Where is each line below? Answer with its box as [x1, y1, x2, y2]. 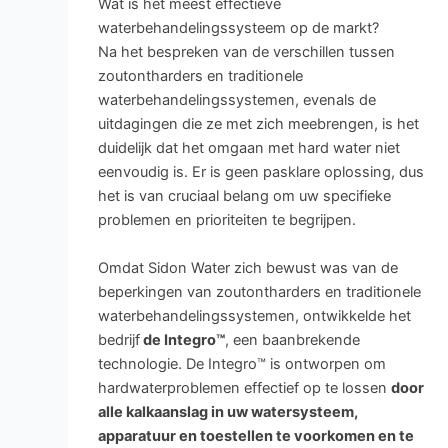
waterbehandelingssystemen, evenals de [97, 91, 376, 110]
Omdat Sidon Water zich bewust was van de [97, 258, 398, 277]
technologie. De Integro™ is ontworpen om [97, 354, 386, 373]
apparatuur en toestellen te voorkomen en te [97, 426, 414, 445]
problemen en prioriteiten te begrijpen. [97, 211, 356, 230]
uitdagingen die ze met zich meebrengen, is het [97, 115, 419, 134]
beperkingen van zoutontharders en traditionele [97, 282, 421, 301]
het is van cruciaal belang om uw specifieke [97, 187, 391, 206]
